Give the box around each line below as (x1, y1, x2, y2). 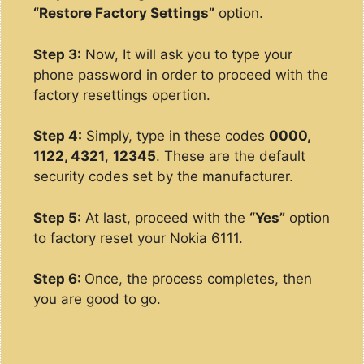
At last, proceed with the (81, 209, 249, 226)
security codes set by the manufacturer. (33, 168, 293, 184)
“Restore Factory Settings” (33, 5, 214, 21)
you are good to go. (33, 291, 161, 307)
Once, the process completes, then (84, 271, 312, 287)
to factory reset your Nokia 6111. (33, 229, 243, 246)
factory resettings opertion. (33, 86, 210, 103)
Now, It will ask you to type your (81, 45, 292, 63)
